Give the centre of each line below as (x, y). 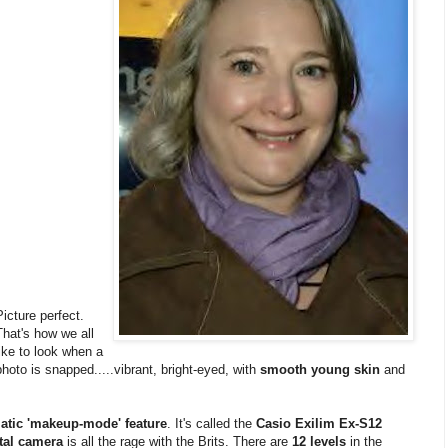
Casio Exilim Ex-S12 (319, 423)
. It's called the (211, 423)
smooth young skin (320, 369)
